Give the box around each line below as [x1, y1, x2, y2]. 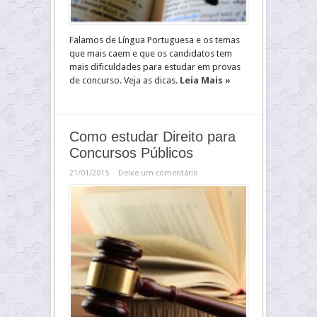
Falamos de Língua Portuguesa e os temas [69, 35, 240, 45]
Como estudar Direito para [69, 129, 236, 144]
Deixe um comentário [118, 168, 198, 178]
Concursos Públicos [69, 145, 193, 161]
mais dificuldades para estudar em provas [69, 62, 241, 72]
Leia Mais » [180, 75, 231, 86]
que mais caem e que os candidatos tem [69, 48, 232, 59]
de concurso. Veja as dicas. [69, 75, 180, 86]
